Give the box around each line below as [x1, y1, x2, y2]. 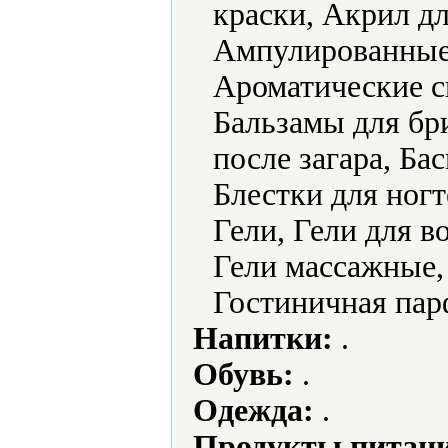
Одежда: [193, 393, 314, 428]
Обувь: [193, 357, 294, 392]
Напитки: [193, 321, 333, 356]
